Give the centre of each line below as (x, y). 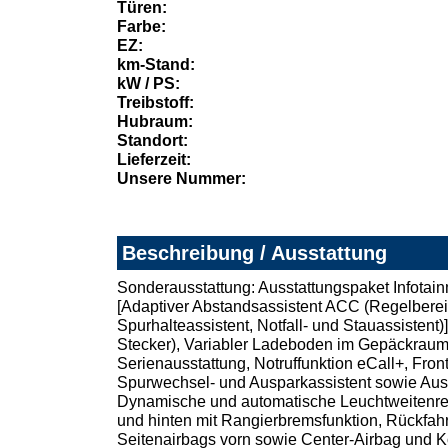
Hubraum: (155, 122)
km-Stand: (156, 65)
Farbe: (141, 27)
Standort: (152, 141)
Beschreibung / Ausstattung (254, 253)
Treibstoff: (155, 103)
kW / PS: (148, 84)
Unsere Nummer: (181, 179)
